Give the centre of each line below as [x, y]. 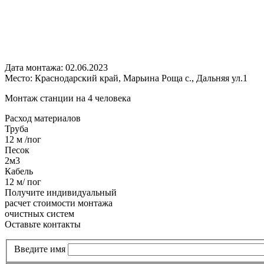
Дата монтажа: [35, 67]
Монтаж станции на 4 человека [68, 98]
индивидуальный [82, 192]
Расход [18, 118]
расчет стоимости [41, 203]
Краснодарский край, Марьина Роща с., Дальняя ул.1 [141, 78]
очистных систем [39, 213]
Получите [26, 192]
